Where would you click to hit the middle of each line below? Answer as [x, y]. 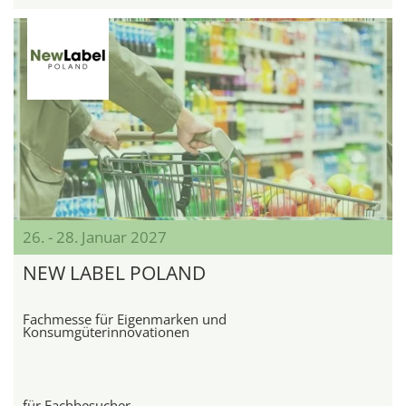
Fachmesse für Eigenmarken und [125, 319]
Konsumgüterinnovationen [106, 332]
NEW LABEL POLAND [114, 273]
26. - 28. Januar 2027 [95, 237]
